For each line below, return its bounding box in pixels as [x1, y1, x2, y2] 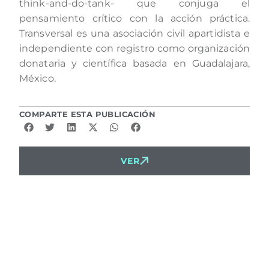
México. [19, 73, 56, 85]
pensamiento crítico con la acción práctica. [19, 13, 250, 25]
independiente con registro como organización [19, 43, 250, 55]
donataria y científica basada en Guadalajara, [19, 58, 250, 70]
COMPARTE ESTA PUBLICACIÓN [19, 110, 156, 119]
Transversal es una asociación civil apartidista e [19, 28, 250, 40]
